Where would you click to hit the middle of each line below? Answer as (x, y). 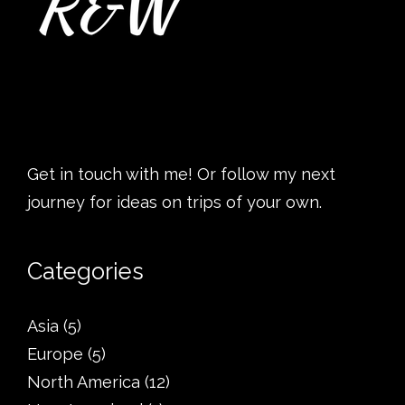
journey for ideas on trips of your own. (174, 202)
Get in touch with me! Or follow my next (181, 174)
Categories (85, 272)
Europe (55, 353)
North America (84, 381)
